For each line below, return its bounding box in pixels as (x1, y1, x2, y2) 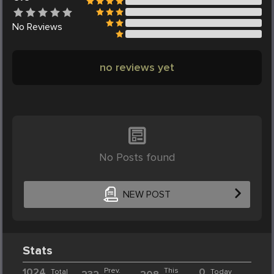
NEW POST (122, 188, 171, 201)
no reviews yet (100, 61, 174, 75)
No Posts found (99, 150, 175, 165)
